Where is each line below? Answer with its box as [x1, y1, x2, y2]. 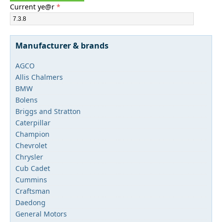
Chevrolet [15, 141, 47, 150]
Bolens [15, 95, 38, 105]
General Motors [15, 209, 67, 219]
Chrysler [15, 152, 43, 162]
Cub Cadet [15, 164, 50, 173]
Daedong [15, 198, 46, 207]
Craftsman [15, 186, 50, 196]
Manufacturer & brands [15, 40, 109, 51]
